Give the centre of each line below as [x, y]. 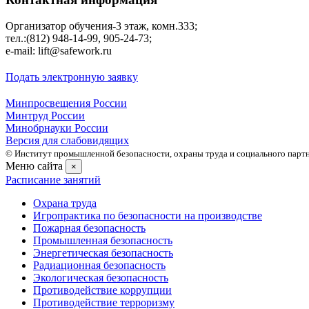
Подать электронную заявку [72, 77]
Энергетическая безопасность [103, 253]
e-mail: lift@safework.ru [59, 51]
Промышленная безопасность [103, 241]
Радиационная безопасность [99, 266]
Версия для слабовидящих [67, 141]
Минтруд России [45, 116]
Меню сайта [34, 166]
